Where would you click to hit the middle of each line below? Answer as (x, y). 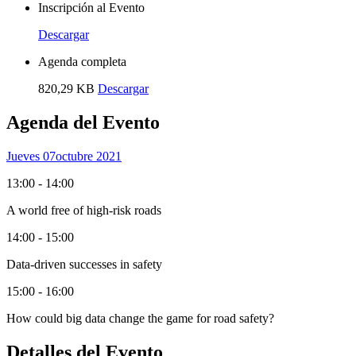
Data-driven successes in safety (84, 265)
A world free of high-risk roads (84, 211)
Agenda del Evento (83, 123)
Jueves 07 (31, 157)
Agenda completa (82, 62)
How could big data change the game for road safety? (140, 319)
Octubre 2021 (89, 157)
